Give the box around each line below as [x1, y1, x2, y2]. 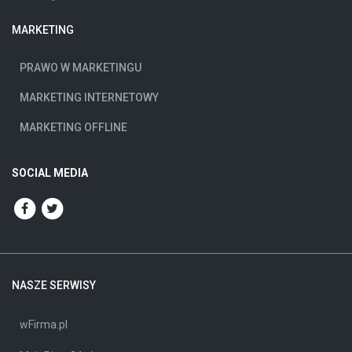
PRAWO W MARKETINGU [20, 60, 141, 74]
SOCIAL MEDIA [12, 166, 88, 179]
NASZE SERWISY [12, 278, 96, 291]
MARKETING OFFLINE [20, 120, 127, 134]
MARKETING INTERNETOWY [20, 90, 159, 104]
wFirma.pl [20, 317, 68, 331]
